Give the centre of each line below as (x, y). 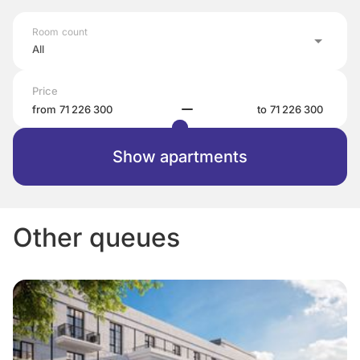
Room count (60, 32)
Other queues (96, 237)
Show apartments (180, 157)
